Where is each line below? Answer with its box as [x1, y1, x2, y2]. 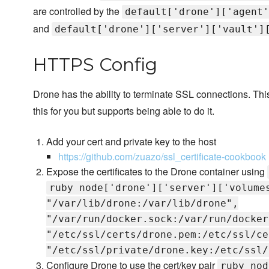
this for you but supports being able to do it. [33, 104, 214, 118]
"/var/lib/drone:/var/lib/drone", [46, 198, 239, 210]
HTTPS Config [33, 53, 157, 76]
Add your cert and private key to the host [46, 134, 217, 149]
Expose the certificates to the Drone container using [46, 165, 268, 179]
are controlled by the [33, 4, 122, 19]
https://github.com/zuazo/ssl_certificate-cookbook [58, 150, 267, 164]
